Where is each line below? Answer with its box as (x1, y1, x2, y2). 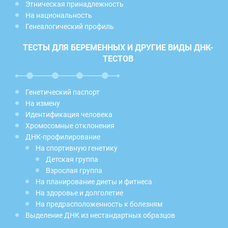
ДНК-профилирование (25, 132, 100, 141)
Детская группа (46, 155, 98, 163)
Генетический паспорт (25, 88, 100, 96)
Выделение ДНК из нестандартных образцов (25, 211, 175, 219)
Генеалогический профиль (25, 22, 114, 31)
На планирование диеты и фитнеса (36, 177, 152, 186)
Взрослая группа (46, 166, 102, 175)
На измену (25, 99, 60, 107)
